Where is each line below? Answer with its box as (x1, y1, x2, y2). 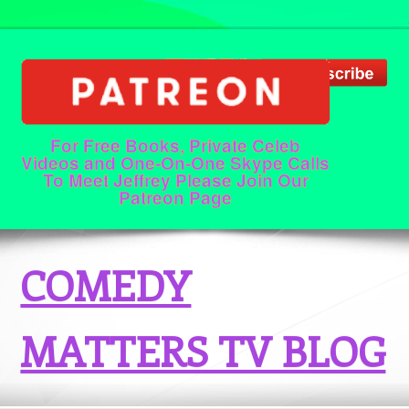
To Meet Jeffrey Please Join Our (42, 167, 309, 193)
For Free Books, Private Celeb (50, 132, 301, 158)
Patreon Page (119, 184, 233, 210)
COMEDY (20, 257, 192, 312)
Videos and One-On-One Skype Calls (21, 150, 330, 175)
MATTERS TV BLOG (20, 323, 386, 378)
